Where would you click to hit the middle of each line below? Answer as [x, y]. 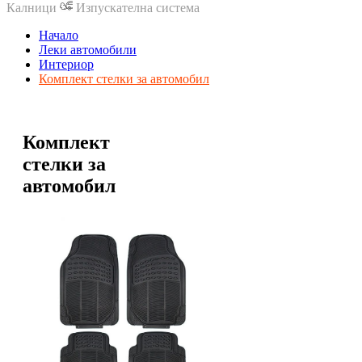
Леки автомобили [88, 50]
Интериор [66, 64]
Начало [59, 35]
